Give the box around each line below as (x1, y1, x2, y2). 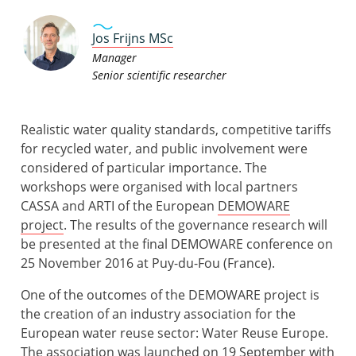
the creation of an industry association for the (21, 305, 296, 323)
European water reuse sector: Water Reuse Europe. (21, 324, 328, 342)
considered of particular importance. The (21, 159, 267, 177)
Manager (92, 50, 137, 66)
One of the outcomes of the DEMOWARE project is (21, 286, 319, 304)
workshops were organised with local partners (21, 178, 298, 196)
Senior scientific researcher (92, 68, 226, 83)
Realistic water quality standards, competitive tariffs (21, 121, 331, 139)
